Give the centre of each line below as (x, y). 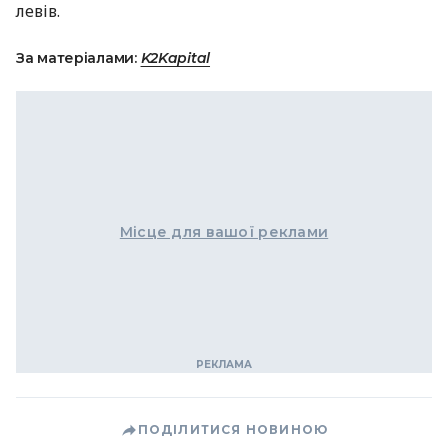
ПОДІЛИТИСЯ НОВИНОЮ (233, 429)
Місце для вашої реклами (224, 232)
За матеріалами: (78, 58)
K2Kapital (175, 58)
